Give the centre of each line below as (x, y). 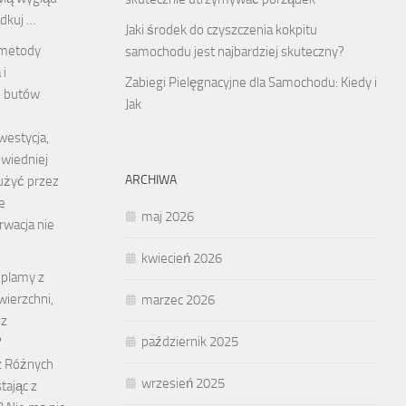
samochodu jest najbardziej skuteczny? (235, 52)
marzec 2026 (178, 300)
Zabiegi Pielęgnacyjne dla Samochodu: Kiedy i (251, 83)
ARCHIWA (151, 180)
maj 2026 (168, 217)
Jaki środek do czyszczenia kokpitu (221, 30)
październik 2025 (190, 342)
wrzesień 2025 (183, 384)
